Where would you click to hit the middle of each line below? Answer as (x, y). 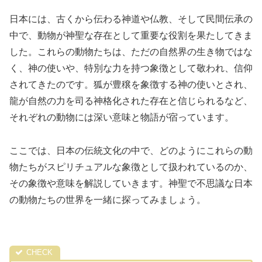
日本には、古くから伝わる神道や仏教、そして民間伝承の (131, 19)
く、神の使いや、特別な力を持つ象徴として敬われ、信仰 (131, 68)
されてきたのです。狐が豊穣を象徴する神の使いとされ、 (131, 84)
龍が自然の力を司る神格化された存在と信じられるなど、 (131, 101)
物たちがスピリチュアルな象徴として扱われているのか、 (131, 167)
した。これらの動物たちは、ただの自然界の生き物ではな (131, 51)
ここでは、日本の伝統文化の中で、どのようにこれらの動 (131, 150)
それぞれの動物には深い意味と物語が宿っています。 (122, 117)
